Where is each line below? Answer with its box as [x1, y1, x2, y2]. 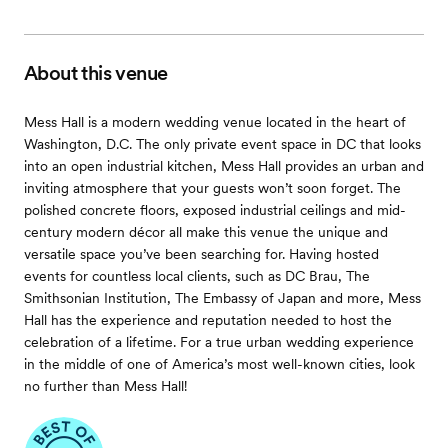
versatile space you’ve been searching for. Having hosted [24, 246, 379, 263]
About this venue [24, 61, 168, 86]
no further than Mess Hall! [24, 378, 187, 395]
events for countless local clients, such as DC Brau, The [24, 268, 370, 285]
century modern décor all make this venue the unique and [24, 224, 388, 241]
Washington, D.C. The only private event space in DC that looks [24, 136, 421, 153]
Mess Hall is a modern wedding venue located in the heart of [24, 114, 406, 131]
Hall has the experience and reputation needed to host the [24, 312, 392, 329]
